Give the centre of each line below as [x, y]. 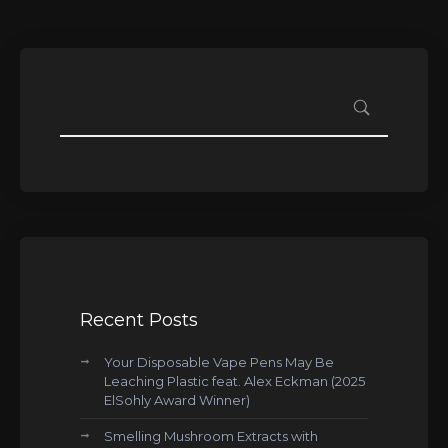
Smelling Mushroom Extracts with [211, 436]
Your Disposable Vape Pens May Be [219, 362]
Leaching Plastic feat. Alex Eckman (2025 [234, 381]
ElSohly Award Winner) [177, 400]
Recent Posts [139, 320]
